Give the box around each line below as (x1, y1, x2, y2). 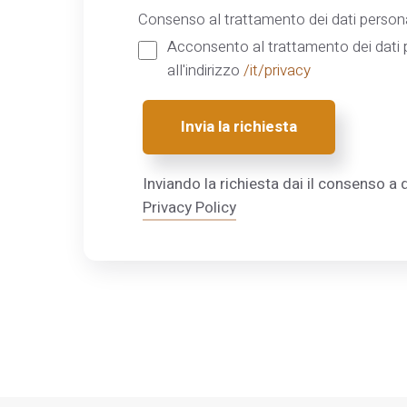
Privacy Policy (143, 196, 236, 220)
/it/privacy (243, 59, 311, 83)
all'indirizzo (166, 59, 243, 83)
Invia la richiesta (181, 115, 297, 139)
